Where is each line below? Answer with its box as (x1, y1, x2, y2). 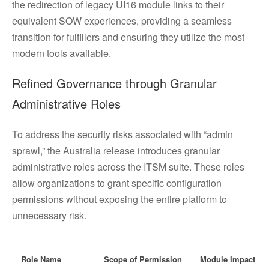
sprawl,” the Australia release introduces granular (12, 144, 220, 157)
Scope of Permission (104, 253, 182, 265)
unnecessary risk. (12, 208, 94, 222)
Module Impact (200, 253, 255, 265)
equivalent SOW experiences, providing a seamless (12, 14, 232, 28)
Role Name (21, 253, 61, 265)
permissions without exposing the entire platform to (12, 192, 227, 206)
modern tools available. (12, 46, 118, 60)
